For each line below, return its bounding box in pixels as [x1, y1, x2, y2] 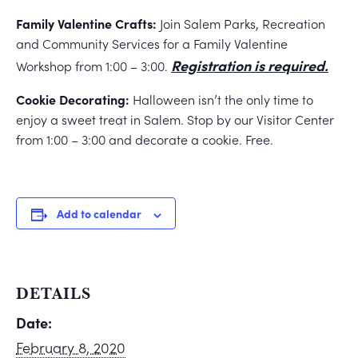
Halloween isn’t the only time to [129, 90, 313, 109]
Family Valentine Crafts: [16, 14, 157, 33]
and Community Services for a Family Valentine [16, 34, 288, 53]
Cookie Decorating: [16, 90, 129, 109]
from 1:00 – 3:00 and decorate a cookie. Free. [16, 130, 273, 149]
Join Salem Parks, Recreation [157, 14, 325, 33]
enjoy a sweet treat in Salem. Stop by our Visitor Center [16, 110, 334, 129]
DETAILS [16, 282, 91, 305]
